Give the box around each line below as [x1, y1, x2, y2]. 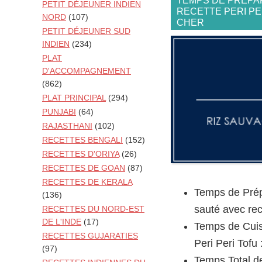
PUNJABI [42, 107, 76, 117]
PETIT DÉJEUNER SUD [42, 26, 130, 36]
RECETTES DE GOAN [42, 163, 125, 173]
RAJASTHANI [42, 121, 92, 131]
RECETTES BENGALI [42, 135, 123, 145]
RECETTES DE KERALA [42, 177, 132, 187]
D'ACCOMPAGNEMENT [42, 66, 131, 76]
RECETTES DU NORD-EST [42, 204, 144, 214]
